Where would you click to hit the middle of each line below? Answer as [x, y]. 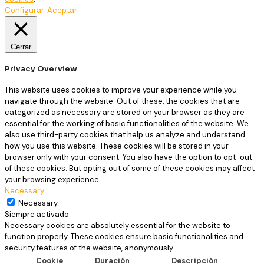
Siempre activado [37, 214]
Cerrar [21, 47]
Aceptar [62, 10]
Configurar [24, 10]
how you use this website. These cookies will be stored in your [117, 146]
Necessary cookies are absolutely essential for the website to [118, 226]
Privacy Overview [41, 69]
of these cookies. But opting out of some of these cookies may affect [130, 169]
